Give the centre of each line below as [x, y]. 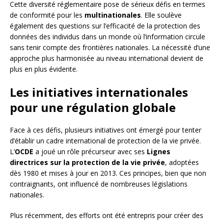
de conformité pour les [47, 15]
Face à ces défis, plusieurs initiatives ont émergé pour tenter [106, 130]
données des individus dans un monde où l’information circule [108, 37]
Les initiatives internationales [99, 92]
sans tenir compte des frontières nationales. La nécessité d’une [110, 48]
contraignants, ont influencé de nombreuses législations [99, 184]
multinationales [113, 15]
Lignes [159, 152]
